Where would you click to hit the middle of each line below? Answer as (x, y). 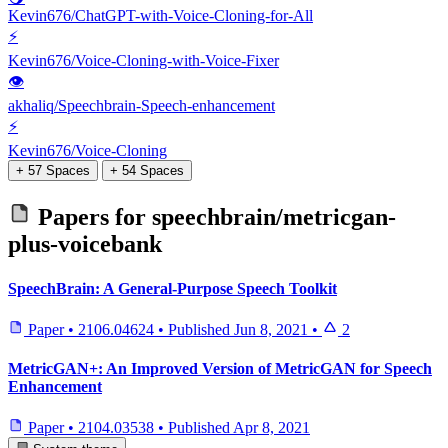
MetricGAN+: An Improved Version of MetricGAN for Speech (220, 369)
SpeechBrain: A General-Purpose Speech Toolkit (172, 288)
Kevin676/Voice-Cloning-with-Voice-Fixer (143, 61)
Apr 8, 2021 (271, 428)
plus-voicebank (85, 244)
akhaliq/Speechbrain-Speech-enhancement (141, 106)
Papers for (92, 217)
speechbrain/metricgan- (274, 217)
